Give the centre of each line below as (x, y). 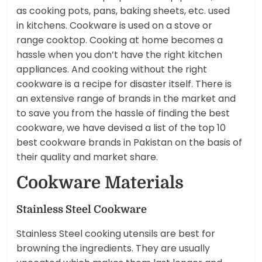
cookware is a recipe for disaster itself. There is (124, 84)
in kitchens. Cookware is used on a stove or (115, 26)
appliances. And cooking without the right (112, 70)
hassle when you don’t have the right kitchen (120, 55)
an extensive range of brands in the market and (126, 99)
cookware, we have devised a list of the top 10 (121, 128)
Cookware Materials (100, 183)
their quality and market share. (87, 157)
